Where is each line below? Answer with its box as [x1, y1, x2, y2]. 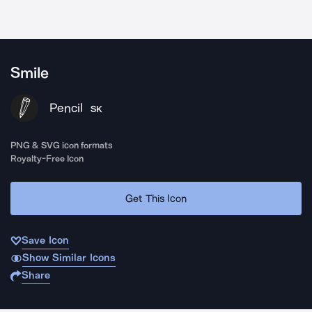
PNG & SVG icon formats [10, 140, 114, 150]
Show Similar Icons [22, 251, 116, 264]
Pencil [49, 100, 83, 116]
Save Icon [22, 234, 69, 247]
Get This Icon [125, 192, 187, 205]
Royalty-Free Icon [10, 153, 84, 164]
